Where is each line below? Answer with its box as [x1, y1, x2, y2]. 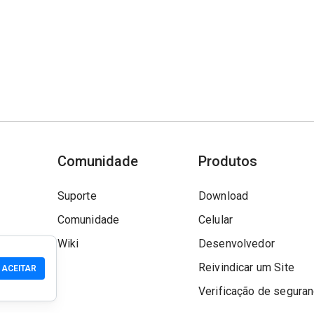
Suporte [57, 189, 97, 203]
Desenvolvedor [198, 237, 275, 250]
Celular [198, 213, 233, 226]
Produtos [198, 153, 257, 170]
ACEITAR [1, 264, 36, 273]
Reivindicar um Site [198, 261, 294, 274]
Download [198, 189, 249, 203]
